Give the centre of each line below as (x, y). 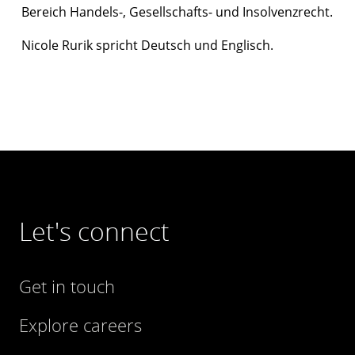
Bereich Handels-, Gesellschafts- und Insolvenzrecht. (177, 12)
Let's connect (94, 231)
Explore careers (80, 325)
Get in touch (67, 286)
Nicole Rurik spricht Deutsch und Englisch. (147, 45)
